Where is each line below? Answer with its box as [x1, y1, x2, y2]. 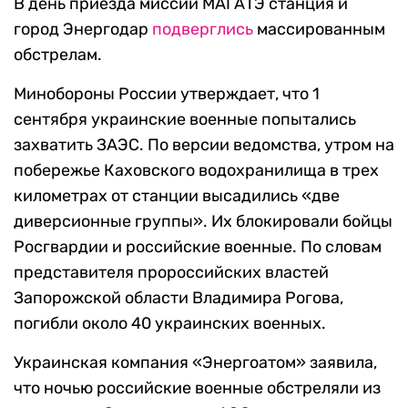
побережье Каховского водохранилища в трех [14, 160, 379, 181]
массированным [253, 19, 385, 40]
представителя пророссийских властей [14, 262, 329, 283]
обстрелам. [14, 45, 102, 66]
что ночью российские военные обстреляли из [14, 378, 381, 399]
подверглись [152, 19, 253, 40]
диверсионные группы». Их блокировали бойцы [14, 211, 393, 232]
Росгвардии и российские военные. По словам [14, 237, 382, 258]
